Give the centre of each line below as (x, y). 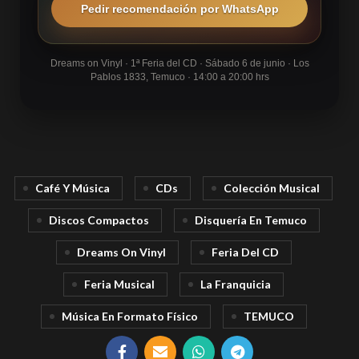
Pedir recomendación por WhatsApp (179, 8)
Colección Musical (272, 188)
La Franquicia (236, 284)
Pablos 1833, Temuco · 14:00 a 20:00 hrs (179, 77)
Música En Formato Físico (129, 317)
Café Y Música (73, 188)
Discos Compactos (99, 220)
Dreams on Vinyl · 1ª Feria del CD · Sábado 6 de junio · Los (179, 64)
